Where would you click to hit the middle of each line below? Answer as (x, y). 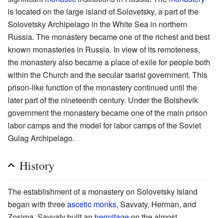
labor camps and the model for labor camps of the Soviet (104, 126)
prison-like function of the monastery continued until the (102, 88)
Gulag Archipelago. (41, 138)
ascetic (79, 204)
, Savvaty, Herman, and (156, 204)
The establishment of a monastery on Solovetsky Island (103, 192)
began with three (37, 204)
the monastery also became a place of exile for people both (109, 62)
